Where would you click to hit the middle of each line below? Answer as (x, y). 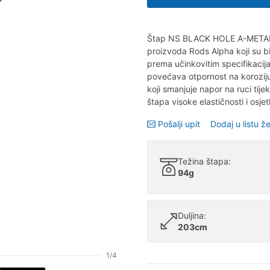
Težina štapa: (204, 162)
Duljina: (192, 215)
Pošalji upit (179, 124)
